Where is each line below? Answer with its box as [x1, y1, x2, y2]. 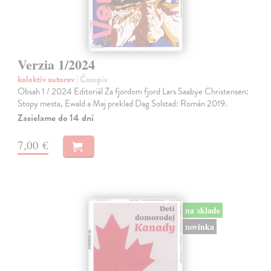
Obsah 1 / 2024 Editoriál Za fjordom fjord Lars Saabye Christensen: [18, 85, 249, 99]
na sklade [184, 204, 220, 217]
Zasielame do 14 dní [18, 111, 94, 126]
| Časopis [76, 73, 108, 87]
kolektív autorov [18, 73, 77, 87]
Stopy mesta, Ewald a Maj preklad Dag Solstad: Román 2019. [18, 97, 227, 111]
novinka [184, 220, 214, 233]
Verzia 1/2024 [18, 54, 96, 75]
